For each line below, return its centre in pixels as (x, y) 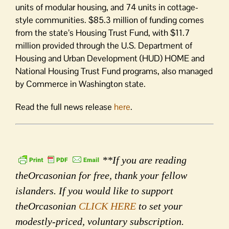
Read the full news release (65, 107)
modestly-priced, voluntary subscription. (100, 221)
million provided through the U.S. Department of (104, 45)
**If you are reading (144, 160)
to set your (159, 206)
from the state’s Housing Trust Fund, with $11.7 (102, 33)
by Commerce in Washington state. (81, 84)
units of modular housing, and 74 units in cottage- (107, 7)
